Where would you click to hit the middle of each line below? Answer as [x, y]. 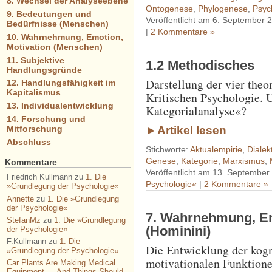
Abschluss [29, 142]
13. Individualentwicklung [60, 106]
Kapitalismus [33, 93]
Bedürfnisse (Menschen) [57, 24]
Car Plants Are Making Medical [61, 263]
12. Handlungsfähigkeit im [61, 83]
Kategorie [200, 161]
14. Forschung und [46, 119]
